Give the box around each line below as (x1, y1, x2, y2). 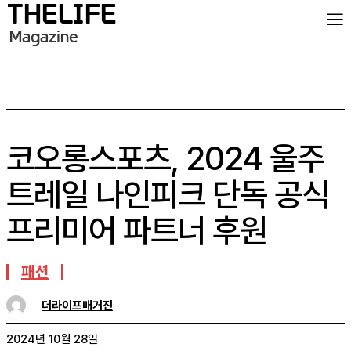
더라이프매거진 (42, 298, 113, 313)
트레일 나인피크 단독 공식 (6, 175, 329, 214)
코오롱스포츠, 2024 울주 (6, 139, 324, 178)
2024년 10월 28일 (6, 332, 98, 347)
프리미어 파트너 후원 (6, 211, 267, 250)
